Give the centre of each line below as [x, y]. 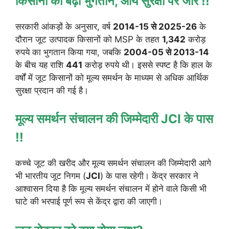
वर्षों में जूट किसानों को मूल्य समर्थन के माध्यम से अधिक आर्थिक [112, 77]
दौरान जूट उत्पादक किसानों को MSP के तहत [89, 39]
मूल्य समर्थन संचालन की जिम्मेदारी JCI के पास [114, 119]
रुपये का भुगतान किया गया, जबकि [70, 52]
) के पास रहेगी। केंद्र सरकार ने [149, 176]
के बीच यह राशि [41, 65]
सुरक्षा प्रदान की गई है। [52, 90]
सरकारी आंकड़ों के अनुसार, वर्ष [64, 26]
